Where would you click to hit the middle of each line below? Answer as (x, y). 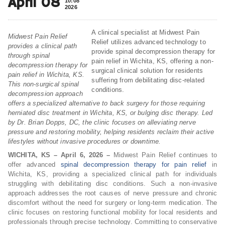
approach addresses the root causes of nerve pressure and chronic (113, 193)
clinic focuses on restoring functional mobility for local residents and (113, 212)
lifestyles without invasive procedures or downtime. (84, 141)
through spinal (29, 55)
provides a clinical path (42, 46)
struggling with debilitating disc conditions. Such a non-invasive (113, 183)
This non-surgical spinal (43, 84)
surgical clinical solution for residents (147, 70)
